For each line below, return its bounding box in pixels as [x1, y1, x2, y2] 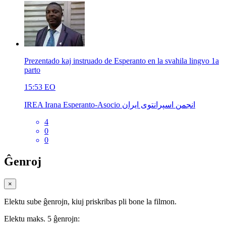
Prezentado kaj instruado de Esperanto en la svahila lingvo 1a [24, 56, 219, 65]
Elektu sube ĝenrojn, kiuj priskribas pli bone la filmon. [4, 197, 177, 206]
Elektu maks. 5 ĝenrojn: [4, 214, 80, 223]
